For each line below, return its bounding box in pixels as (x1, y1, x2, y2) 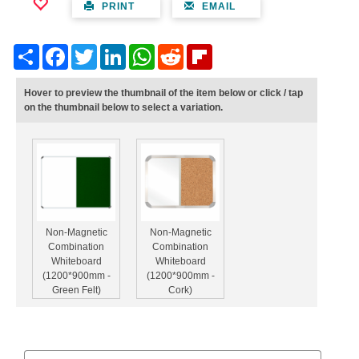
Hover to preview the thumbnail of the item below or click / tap (24, 87, 303, 99)
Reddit (184, 45, 212, 57)
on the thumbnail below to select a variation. (24, 102, 223, 114)
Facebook (68, 45, 111, 57)
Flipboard (212, 45, 254, 57)
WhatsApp (155, 45, 200, 57)
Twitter (97, 45, 125, 57)
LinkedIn (126, 45, 163, 57)
